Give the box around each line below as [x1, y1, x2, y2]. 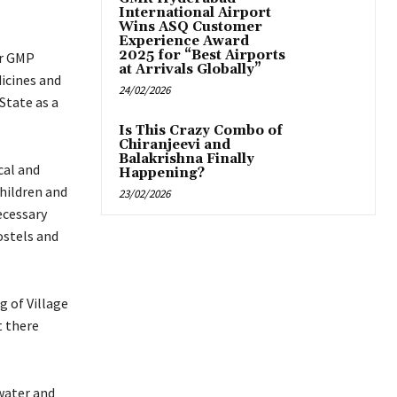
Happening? [119, 165, 205, 183]
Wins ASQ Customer [119, 19, 262, 36]
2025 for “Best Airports [119, 47, 285, 65]
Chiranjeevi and [119, 136, 230, 154]
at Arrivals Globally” [119, 61, 261, 79]
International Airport [119, 4, 271, 22]
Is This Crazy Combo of [119, 122, 283, 140]
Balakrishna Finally [119, 151, 254, 168]
